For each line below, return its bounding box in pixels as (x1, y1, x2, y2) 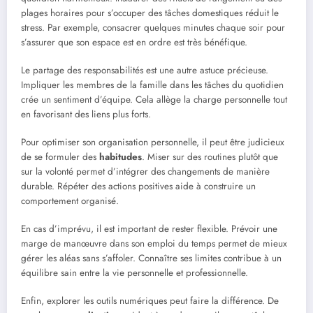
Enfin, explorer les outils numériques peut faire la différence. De (21, 294, 279, 308)
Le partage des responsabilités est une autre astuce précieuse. (21, 63, 268, 77)
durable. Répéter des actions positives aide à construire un (21, 179, 256, 193)
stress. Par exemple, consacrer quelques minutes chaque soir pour (21, 20, 285, 34)
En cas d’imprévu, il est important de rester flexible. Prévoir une (21, 222, 277, 236)
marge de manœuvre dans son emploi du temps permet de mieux (21, 237, 287, 251)
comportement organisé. (21, 194, 119, 208)
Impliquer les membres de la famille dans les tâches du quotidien (21, 78, 284, 92)
